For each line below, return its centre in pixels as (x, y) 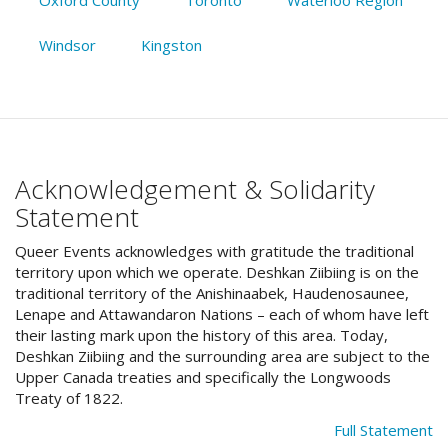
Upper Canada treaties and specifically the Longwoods (203, 377)
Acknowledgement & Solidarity (195, 188)
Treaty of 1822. (69, 398)
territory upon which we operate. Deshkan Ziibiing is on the (217, 272)
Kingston (171, 44)
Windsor (67, 44)
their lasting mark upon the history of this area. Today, (201, 335)
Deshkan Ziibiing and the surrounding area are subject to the (222, 356)
